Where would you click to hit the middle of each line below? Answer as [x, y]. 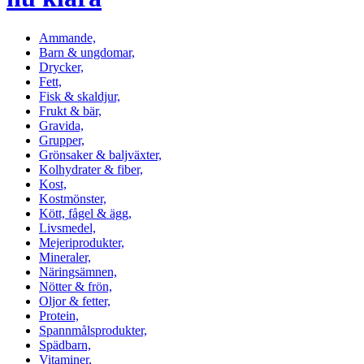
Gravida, [61, 125]
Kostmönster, [73, 198]
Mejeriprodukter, [82, 242]
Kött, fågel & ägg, [85, 213]
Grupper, [62, 140]
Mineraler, [65, 257]
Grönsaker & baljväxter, [100, 154]
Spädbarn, [65, 344]
